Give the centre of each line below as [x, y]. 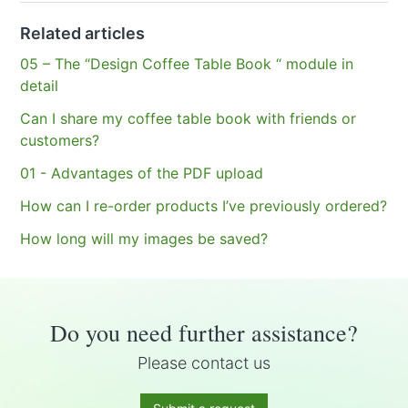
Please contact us [204, 362]
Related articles [83, 33]
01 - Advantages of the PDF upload [142, 173]
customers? [60, 140]
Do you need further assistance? [204, 332]
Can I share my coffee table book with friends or [189, 118]
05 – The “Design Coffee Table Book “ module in [187, 63]
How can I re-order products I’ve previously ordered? [204, 205]
